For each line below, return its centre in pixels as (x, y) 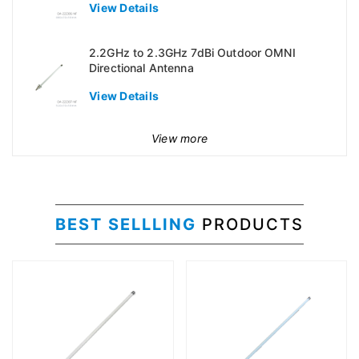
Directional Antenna (141, 68)
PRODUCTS (253, 225)
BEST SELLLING (129, 225)
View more (179, 139)
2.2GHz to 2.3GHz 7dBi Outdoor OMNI (192, 53)
